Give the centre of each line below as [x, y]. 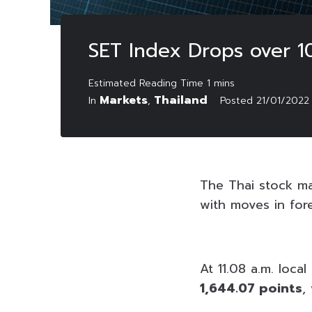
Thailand [181, 100]
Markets [124, 100]
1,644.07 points [251, 288]
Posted [238, 100]
